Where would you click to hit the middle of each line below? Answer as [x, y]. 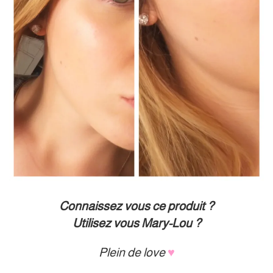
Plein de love [132, 252]
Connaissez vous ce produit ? [136, 206]
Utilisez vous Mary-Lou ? [136, 223]
